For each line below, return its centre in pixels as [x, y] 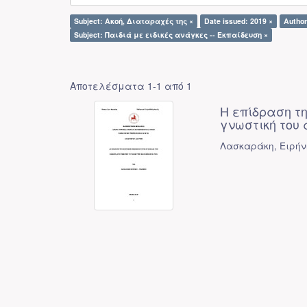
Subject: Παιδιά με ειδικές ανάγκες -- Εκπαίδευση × [171, 35]
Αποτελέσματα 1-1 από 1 [131, 86]
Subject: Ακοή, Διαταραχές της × [134, 21]
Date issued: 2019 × [238, 21]
